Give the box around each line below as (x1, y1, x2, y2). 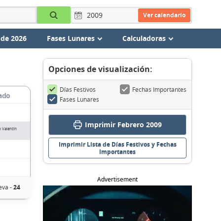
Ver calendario (143, 10, 185, 19)
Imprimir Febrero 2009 (84, 120, 162, 129)
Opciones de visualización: (48, 64, 152, 74)
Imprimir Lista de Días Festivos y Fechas (58, 140, 177, 148)
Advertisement (97, 175, 138, 184)
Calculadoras (122, 34, 166, 43)
